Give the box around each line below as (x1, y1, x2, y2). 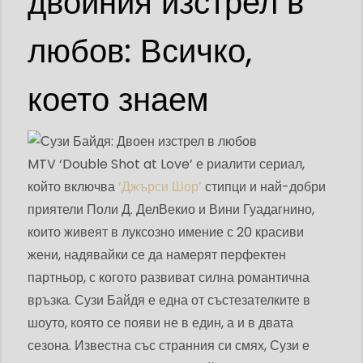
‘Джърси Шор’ (118, 177, 202, 196)
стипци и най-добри (202, 177, 326, 196)
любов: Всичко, (28, 28, 252, 74)
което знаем (28, 77, 209, 122)
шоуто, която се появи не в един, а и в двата (28, 314, 293, 332)
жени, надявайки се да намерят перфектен (28, 246, 286, 264)
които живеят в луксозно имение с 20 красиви (28, 223, 304, 241)
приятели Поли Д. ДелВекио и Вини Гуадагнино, (28, 200, 314, 219)
